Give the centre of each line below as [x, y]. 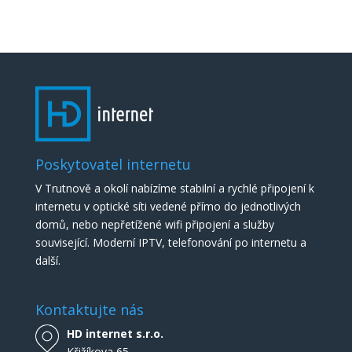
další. [48, 261]
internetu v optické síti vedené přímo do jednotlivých [168, 207]
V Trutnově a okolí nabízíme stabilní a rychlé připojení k [174, 189]
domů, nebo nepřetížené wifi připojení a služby [154, 225]
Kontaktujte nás [89, 309]
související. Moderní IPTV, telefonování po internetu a [170, 243]
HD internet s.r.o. [115, 333]
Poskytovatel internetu [113, 165]
